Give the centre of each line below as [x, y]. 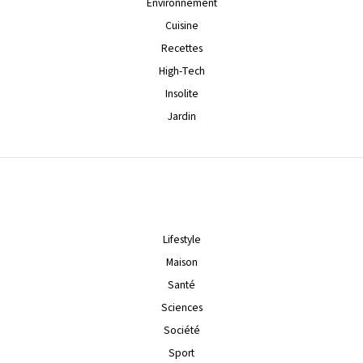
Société [181, 330]
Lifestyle [181, 239]
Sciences [181, 307]
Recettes [181, 48]
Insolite [181, 93]
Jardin [181, 116]
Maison [181, 262]
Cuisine [181, 25]
